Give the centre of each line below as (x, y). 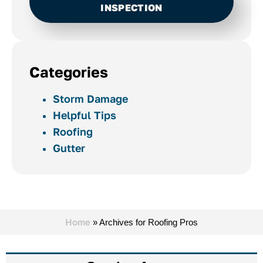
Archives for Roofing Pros (149, 222)
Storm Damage (90, 98)
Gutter (69, 148)
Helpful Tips (85, 115)
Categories (69, 72)
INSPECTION (131, 7)
